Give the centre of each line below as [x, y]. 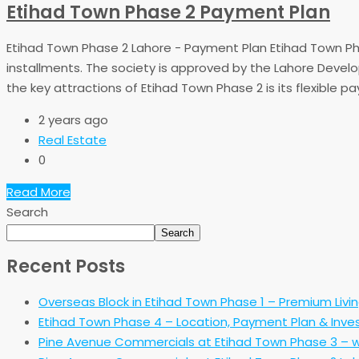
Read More [38, 192]
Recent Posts [66, 266]
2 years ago [73, 119]
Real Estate [73, 139]
